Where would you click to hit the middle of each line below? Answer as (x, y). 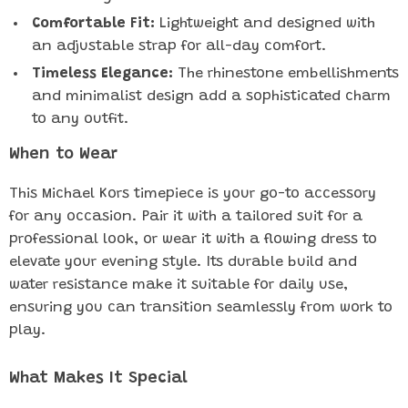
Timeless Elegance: (102, 74)
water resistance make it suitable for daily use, (178, 285)
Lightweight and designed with (265, 24)
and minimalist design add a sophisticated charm (211, 97)
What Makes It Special (98, 379)
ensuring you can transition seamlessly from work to (201, 308)
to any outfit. (81, 119)
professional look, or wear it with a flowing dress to (193, 240)
